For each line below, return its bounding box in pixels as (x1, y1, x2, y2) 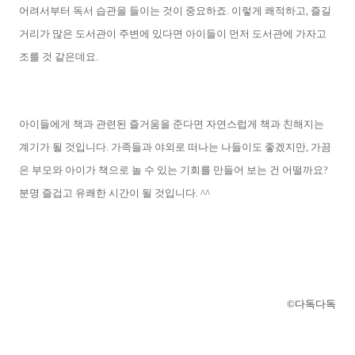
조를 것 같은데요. (19, 50, 98, 63)
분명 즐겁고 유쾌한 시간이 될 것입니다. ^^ (19, 186, 210, 199)
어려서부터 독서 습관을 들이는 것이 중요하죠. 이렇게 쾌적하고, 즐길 (19, 4, 331, 17)
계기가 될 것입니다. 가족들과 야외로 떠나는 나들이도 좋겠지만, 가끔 (19, 140, 331, 153)
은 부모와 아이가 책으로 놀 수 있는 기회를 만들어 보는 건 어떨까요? (19, 163, 328, 176)
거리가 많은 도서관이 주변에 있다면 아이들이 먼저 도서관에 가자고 (19, 27, 326, 40)
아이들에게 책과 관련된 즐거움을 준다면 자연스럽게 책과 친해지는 (19, 117, 324, 130)
